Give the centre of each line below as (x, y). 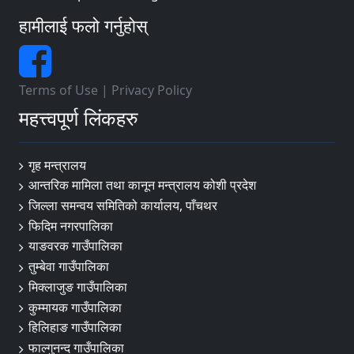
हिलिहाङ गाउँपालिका (75, 328)
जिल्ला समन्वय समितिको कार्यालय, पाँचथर (123, 205)
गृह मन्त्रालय (57, 165)
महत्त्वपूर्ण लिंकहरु (79, 117)
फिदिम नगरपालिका (71, 226)
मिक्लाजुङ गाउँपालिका (78, 286)
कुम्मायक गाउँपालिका (75, 307)
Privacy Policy (152, 90)
